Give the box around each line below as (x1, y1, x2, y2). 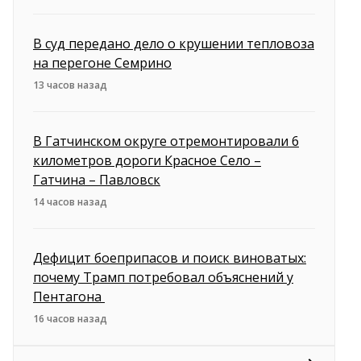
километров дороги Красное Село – (33, 151, 261, 169)
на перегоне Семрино (33, 53, 172, 72)
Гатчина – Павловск (33, 170, 160, 189)
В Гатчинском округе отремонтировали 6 (33, 131, 299, 150)
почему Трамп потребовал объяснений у (33, 268, 293, 286)
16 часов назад (33, 311, 107, 326)
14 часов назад (33, 194, 107, 209)
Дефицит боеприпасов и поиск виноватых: (33, 248, 306, 267)
